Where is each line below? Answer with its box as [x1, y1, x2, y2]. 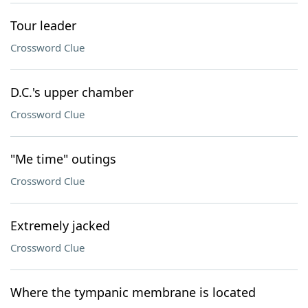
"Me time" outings [10, 151, 116, 167]
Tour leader [10, 17, 76, 34]
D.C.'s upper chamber [10, 84, 133, 100]
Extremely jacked [10, 217, 110, 234]
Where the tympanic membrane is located [10, 284, 256, 300]
